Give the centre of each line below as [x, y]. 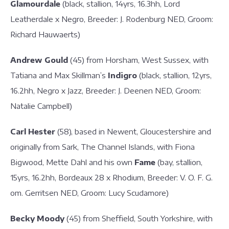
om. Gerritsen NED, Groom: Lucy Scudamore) [89, 193]
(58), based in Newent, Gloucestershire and [133, 131]
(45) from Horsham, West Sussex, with [139, 60]
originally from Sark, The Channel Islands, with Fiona [102, 147]
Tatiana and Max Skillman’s [59, 75]
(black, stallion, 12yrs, [175, 75]
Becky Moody [37, 218]
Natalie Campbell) [41, 106]
